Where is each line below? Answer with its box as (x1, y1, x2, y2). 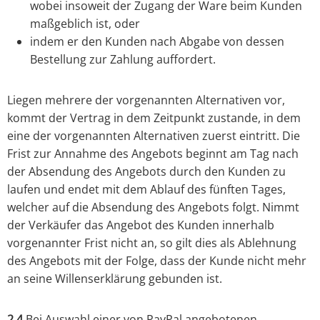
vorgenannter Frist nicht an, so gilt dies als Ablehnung (7, 235, 296, 251)
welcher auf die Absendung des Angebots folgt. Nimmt (7, 199, 299, 216)
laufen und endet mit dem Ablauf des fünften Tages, (7, 181, 286, 198)
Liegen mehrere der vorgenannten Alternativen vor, (7, 92, 285, 109)
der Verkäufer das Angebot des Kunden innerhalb (7, 217, 274, 234)
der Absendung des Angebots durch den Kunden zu (7, 164, 286, 180)
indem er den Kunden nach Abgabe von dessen (30, 34, 284, 50)
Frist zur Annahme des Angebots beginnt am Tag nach (7, 146, 299, 162)
